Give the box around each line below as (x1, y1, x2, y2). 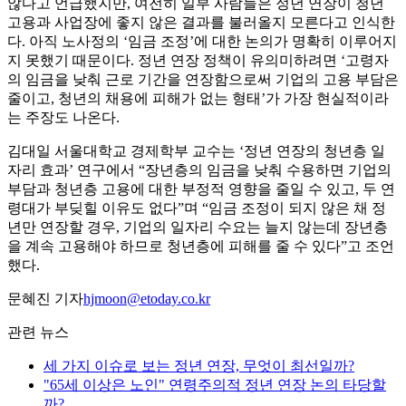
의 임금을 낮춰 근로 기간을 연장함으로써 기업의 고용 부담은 (7, 72, 399, 88)
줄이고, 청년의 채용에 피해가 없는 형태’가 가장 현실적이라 (7, 91, 389, 107)
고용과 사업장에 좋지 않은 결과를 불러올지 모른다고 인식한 (7, 14, 395, 31)
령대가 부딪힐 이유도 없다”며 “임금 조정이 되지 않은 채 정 (7, 200, 386, 217)
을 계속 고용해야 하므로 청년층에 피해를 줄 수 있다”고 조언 (7, 238, 394, 255)
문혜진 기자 (7, 291, 83, 307)
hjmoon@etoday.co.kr (83, 291, 210, 307)
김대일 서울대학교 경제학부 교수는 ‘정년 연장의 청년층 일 (7, 143, 385, 159)
